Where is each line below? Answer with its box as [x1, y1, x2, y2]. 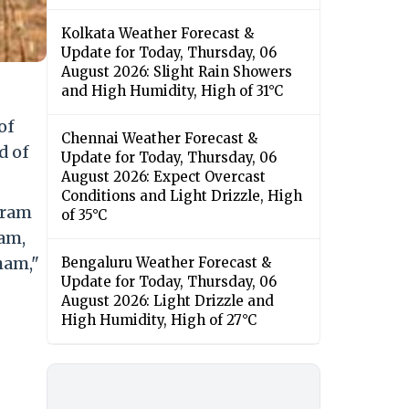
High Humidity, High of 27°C [61, 311, 257, 330]
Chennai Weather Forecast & [61, 130, 257, 148]
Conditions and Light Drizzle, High [61, 187, 302, 205]
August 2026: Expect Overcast [61, 168, 266, 186]
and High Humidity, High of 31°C [61, 82, 283, 100]
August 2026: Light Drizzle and [61, 292, 274, 310]
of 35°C [61, 206, 107, 225]
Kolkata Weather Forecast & [61, 25, 254, 43]
